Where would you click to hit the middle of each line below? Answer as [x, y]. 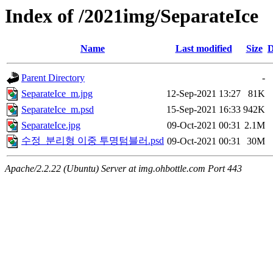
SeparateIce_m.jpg [57, 94]
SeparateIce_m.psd [58, 110]
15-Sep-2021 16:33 [204, 110]
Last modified [204, 49]
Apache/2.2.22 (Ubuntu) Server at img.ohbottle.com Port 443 [123, 169]
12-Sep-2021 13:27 [204, 94]
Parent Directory [53, 78]
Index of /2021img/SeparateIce [132, 16]
